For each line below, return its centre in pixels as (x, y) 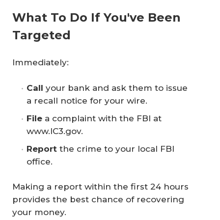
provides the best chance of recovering (98, 199)
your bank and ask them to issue (118, 88)
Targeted (41, 35)
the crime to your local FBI (118, 149)
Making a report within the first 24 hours (100, 187)
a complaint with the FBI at (104, 118)
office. (40, 161)
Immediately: (41, 62)
